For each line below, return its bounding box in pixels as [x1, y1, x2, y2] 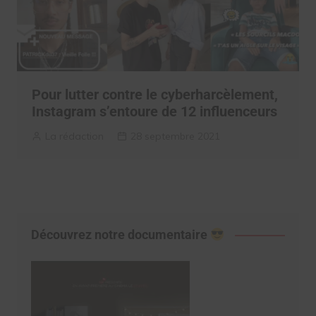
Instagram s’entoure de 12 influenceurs [31, 103, 277, 121]
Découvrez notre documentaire [30, 227, 210, 243]
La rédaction [44, 130, 104, 143]
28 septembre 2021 [130, 130, 220, 143]
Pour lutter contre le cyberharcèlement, [31, 86, 278, 104]
